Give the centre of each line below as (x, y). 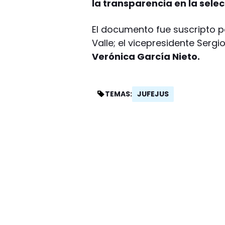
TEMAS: (119, 94)
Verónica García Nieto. (146, 56)
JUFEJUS (153, 94)
